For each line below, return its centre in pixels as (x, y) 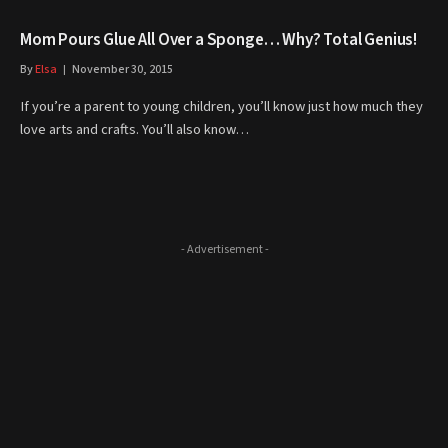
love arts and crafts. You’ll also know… (134, 129)
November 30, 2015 (122, 69)
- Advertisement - (224, 249)
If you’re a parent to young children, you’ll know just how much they (221, 106)
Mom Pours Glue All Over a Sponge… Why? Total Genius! (219, 40)
